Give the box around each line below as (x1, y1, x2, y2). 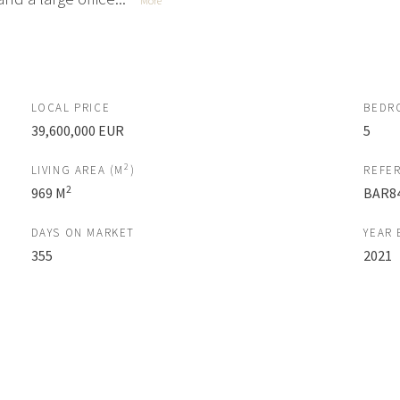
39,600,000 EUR (30, 121, 124, 139)
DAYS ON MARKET (30, 224, 136, 240)
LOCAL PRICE (30, 99, 111, 115)
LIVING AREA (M (30, 162, 125, 178)
